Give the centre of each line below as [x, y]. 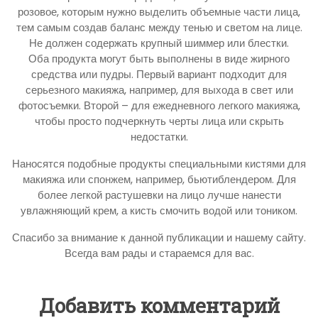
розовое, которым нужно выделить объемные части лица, [159, 11]
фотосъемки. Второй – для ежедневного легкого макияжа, [159, 105]
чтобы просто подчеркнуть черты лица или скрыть [159, 121]
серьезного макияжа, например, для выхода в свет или [159, 89]
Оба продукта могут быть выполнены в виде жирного [159, 58]
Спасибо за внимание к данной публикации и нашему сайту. [159, 237]
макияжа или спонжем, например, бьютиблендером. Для [159, 179]
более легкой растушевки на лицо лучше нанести [159, 194]
